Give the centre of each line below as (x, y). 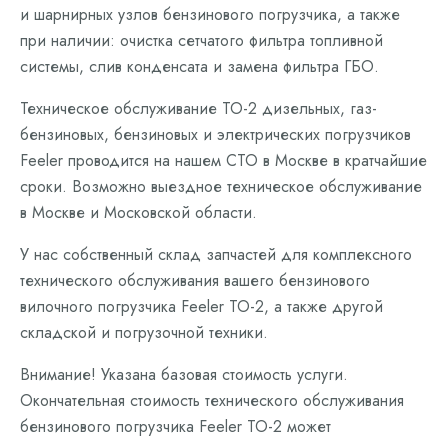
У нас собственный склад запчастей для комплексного (216, 254)
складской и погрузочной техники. (144, 332)
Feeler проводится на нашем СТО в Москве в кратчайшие (223, 160)
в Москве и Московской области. (138, 212)
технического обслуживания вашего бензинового (195, 280)
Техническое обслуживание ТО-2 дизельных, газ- (198, 108)
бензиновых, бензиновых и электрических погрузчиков (215, 134)
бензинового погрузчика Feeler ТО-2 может (175, 426)
